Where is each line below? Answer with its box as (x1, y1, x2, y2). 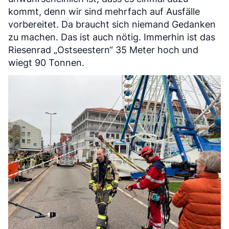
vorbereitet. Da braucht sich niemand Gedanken (8, 19, 216, 30)
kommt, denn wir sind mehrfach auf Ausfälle (8, 6, 200, 17)
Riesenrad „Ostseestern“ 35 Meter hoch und (8, 44, 198, 56)
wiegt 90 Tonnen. (8, 57, 84, 68)
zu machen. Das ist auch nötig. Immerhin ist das (8, 32, 215, 43)
